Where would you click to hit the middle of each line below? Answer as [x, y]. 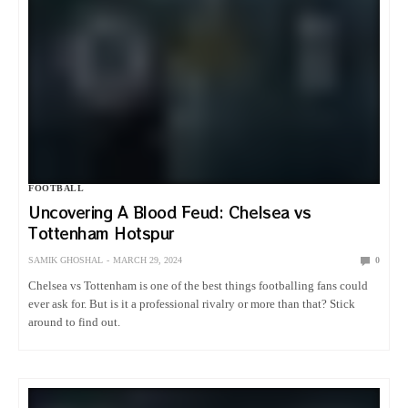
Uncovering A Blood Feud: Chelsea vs [170, 213]
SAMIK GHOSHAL [66, 260]
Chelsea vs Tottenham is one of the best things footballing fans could [199, 286]
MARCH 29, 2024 [148, 260]
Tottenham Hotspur [104, 234]
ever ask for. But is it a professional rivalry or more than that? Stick [192, 304]
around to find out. [75, 322]
